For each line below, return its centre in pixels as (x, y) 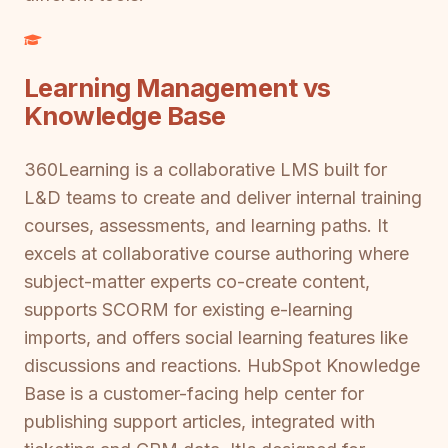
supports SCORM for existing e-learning (188, 309)
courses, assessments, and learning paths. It (206, 225)
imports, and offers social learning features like (216, 337)
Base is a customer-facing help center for (194, 393)
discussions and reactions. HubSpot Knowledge (222, 365)
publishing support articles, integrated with (199, 421)
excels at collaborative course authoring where (216, 253)
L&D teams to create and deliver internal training (223, 197)
